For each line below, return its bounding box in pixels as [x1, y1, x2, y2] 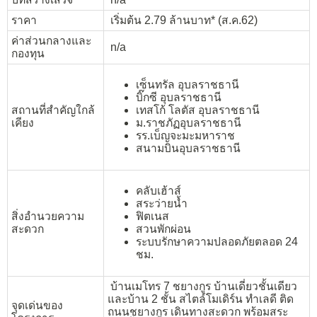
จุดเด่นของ [11, 299, 63, 311]
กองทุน [11, 47, 45, 59]
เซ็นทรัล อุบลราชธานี [136, 79, 239, 91]
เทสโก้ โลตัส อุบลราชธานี [136, 104, 260, 117]
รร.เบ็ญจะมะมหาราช [136, 129, 235, 142]
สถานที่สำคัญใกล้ [11, 103, 95, 116]
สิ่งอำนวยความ [11, 209, 84, 222]
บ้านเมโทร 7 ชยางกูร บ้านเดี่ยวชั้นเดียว [108, 279, 297, 292]
